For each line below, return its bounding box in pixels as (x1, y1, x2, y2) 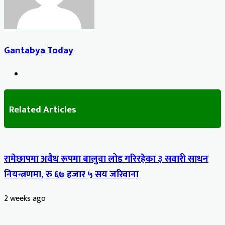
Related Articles (9, 101, 76, 118)
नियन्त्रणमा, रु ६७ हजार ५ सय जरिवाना (4, 167, 139, 183)
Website (24, 67, 52, 81)
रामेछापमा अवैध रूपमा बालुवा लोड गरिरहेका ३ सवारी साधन (4, 151, 208, 167)
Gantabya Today (4, 43, 73, 59)
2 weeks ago (4, 191, 46, 205)
